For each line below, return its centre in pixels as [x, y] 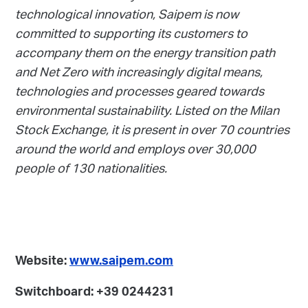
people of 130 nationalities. [91, 170]
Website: [42, 263]
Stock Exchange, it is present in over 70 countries [152, 132]
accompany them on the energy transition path [145, 55]
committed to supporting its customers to [131, 35]
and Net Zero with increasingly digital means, [139, 74]
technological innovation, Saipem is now [127, 16]
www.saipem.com [121, 263]
